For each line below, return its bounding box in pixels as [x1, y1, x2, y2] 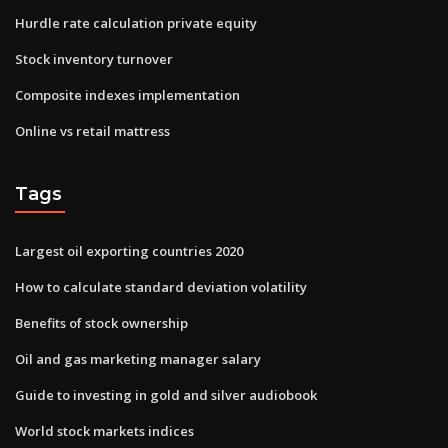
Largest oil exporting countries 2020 [15, 241, 243, 260]
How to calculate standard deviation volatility [15, 277, 307, 296]
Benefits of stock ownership [15, 313, 188, 332]
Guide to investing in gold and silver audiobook [15, 385, 317, 404]
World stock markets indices [15, 421, 194, 440]
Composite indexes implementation [15, 85, 240, 104]
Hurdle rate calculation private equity [15, 13, 257, 32]
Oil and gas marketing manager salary [15, 349, 261, 368]
